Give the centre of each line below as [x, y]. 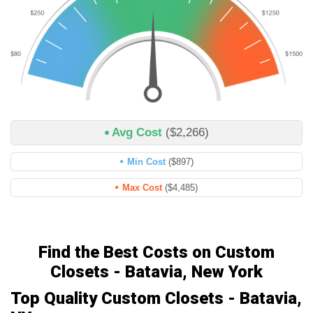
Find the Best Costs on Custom [156, 253]
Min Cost [147, 162]
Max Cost [144, 188]
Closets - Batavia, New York [156, 272]
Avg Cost [138, 133]
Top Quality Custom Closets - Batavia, [156, 299]
